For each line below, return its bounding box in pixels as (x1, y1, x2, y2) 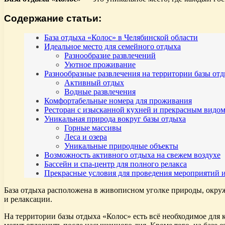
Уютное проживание (64, 60, 136, 69)
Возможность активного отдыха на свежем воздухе (44, 151, 220, 160)
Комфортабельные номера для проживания (44, 96, 192, 105)
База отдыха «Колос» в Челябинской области (44, 33, 198, 42)
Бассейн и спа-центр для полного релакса (44, 160, 187, 169)
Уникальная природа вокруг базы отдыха (44, 115, 186, 124)
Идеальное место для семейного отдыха (44, 42, 181, 51)
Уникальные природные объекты (64, 142, 178, 151)
